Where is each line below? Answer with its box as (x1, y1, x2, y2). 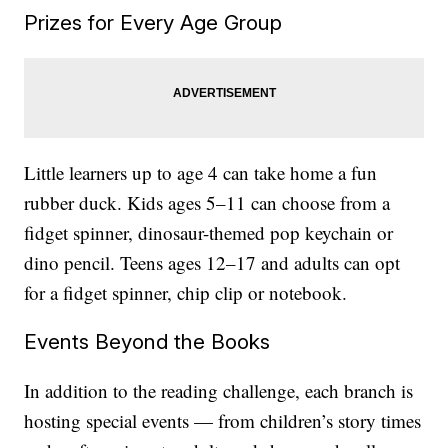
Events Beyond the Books (24, 329, 271, 355)
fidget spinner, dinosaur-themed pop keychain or (24, 220, 394, 246)
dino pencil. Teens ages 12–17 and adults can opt (24, 250, 401, 276)
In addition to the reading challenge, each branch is (24, 378, 414, 404)
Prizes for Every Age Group (24, 10, 283, 36)
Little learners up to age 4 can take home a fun (24, 160, 378, 186)
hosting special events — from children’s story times (24, 408, 422, 434)
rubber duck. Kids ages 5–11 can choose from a (24, 190, 391, 216)
